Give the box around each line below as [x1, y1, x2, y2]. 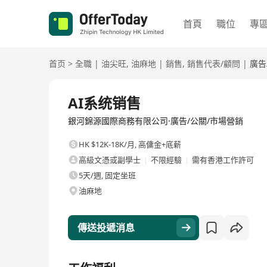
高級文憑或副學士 [79, 154, 141, 165]
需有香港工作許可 [192, 154, 254, 165]
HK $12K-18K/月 [79, 139, 135, 150]
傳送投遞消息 [77, 221, 135, 234]
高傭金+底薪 [138, 139, 181, 150]
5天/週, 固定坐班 [79, 170, 136, 181]
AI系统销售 [68, 93, 141, 113]
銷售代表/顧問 [187, 58, 240, 69]
